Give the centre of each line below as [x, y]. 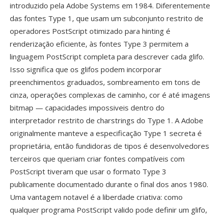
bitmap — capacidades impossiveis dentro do [87, 108]
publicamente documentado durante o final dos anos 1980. [109, 184]
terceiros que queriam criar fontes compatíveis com [97, 159]
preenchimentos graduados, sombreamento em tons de [105, 82]
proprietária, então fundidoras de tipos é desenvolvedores [110, 146]
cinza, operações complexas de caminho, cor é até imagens [110, 95]
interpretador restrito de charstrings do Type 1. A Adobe [107, 120]
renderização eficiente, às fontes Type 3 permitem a [99, 44]
